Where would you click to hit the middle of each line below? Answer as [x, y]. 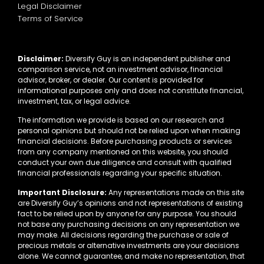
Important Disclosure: [62, 192]
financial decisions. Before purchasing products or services [125, 141]
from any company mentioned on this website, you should [123, 152]
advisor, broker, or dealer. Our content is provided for [110, 80]
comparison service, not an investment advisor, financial [120, 69]
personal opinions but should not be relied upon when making [129, 131]
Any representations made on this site [175, 192]
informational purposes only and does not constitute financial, [131, 90]
